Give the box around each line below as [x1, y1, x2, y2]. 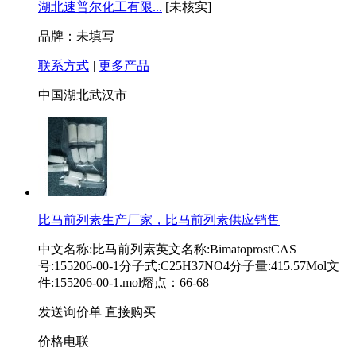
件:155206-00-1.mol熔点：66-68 [38, 276, 209, 290]
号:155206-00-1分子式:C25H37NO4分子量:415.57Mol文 [38, 259, 339, 273]
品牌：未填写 [38, 29, 114, 44]
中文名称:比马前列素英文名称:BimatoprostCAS [38, 242, 296, 257]
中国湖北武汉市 [38, 88, 127, 103]
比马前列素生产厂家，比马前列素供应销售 [38, 213, 280, 227]
